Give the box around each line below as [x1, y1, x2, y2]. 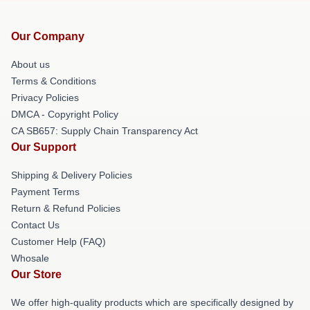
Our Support [11, 141, 76, 153]
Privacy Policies [11, 92, 79, 103]
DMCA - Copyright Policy [11, 109, 118, 120]
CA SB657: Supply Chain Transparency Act [11, 125, 198, 136]
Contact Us [11, 219, 60, 230]
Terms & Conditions [11, 75, 96, 86]
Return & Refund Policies [11, 203, 120, 214]
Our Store [11, 268, 62, 280]
